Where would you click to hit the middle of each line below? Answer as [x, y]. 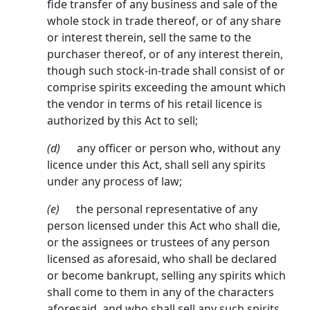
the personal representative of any [167, 209]
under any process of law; [115, 182]
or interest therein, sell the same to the [149, 38]
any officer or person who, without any [179, 148]
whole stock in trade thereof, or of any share [164, 21]
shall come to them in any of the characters [161, 292]
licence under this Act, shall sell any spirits [156, 165]
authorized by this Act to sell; [122, 121]
